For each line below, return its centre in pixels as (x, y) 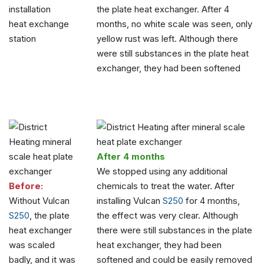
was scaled (32, 245)
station (22, 38)
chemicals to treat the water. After (166, 186)
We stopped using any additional (162, 171)
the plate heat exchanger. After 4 (163, 9)
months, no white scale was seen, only (175, 24)
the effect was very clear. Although (168, 215)
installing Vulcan (130, 200)
